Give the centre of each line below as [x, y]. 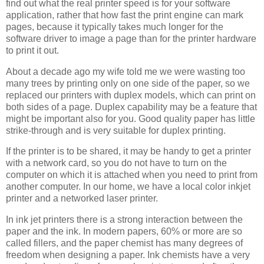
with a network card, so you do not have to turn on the [116, 163]
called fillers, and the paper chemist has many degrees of [124, 243]
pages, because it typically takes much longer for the [115, 27]
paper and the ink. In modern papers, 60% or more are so [124, 232]
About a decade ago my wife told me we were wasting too [126, 71]
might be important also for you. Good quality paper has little [131, 118]
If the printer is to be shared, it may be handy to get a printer [128, 151]
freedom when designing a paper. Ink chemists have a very [128, 255]
